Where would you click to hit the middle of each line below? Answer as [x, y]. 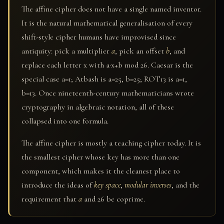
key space [107, 185]
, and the [185, 185]
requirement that [50, 199]
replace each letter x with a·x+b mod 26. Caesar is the [107, 65]
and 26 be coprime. [113, 199]
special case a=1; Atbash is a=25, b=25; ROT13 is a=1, [104, 79]
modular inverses [148, 185]
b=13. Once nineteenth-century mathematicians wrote [108, 93]
